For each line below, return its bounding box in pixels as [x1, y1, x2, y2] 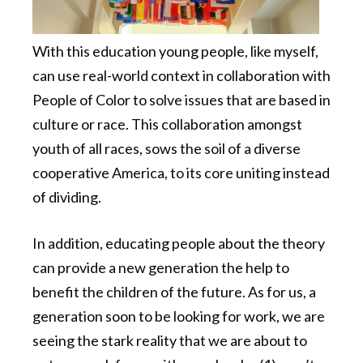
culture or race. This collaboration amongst [32, 115, 302, 134]
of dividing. [32, 188, 104, 207]
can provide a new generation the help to [32, 258, 289, 277]
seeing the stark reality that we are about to [32, 331, 307, 350]
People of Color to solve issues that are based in [32, 91, 331, 109]
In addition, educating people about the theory [32, 234, 325, 253]
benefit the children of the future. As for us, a [32, 283, 316, 301]
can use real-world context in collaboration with [32, 66, 331, 85]
